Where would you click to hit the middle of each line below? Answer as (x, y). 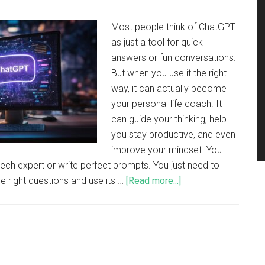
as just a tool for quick (157, 42)
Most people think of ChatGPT (173, 27)
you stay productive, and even (173, 135)
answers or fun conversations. (174, 58)
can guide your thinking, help (169, 119)
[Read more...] (153, 181)
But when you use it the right (169, 73)
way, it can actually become (169, 88)
